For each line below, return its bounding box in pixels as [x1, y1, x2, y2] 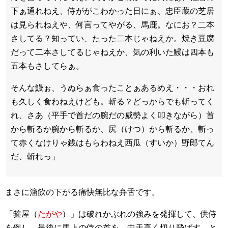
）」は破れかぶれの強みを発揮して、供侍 [62, 209, 217, 218]
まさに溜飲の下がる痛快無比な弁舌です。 [5, 187, 160, 196]
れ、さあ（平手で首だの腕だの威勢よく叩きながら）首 [11, 110, 214, 120]
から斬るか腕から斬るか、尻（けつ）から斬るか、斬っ [11, 124, 214, 133]
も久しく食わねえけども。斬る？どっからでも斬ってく [11, 97, 214, 106]
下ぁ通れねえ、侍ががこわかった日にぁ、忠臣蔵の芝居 [11, 6, 214, 15]
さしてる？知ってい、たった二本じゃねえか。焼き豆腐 [11, 34, 214, 43]
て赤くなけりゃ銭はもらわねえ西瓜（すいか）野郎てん [11, 138, 214, 147]
